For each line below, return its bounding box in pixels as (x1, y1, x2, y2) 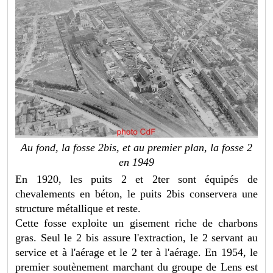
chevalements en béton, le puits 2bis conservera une (15, 187, 258, 200)
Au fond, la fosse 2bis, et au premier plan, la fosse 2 (21, 141, 252, 154)
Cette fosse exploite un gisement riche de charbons (15, 216, 258, 229)
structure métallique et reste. (15, 202, 141, 214)
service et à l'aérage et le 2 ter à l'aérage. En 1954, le (15, 246, 258, 258)
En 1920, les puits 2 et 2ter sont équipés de (15, 172, 258, 185)
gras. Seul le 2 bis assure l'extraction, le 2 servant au (15, 231, 258, 244)
